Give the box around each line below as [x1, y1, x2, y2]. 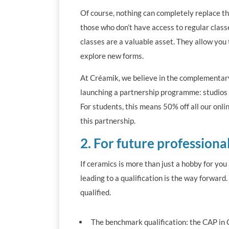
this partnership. [80, 116, 135, 125]
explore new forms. [80, 51, 144, 60]
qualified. [80, 187, 111, 197]
